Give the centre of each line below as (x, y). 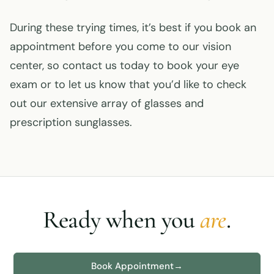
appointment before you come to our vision (120, 46)
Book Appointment (132, 266)
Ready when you (122, 219)
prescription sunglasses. (71, 122)
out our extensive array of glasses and (107, 103)
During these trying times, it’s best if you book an (133, 27)
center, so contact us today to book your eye (124, 65)
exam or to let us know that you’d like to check (128, 84)
